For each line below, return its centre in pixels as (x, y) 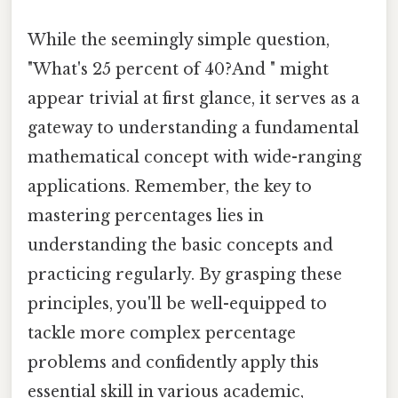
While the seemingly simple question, (179, 40)
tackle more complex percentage (162, 333)
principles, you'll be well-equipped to (177, 303)
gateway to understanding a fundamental (193, 127)
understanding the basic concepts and (180, 245)
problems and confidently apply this (173, 362)
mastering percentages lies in (146, 215)
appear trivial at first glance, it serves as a (194, 98)
